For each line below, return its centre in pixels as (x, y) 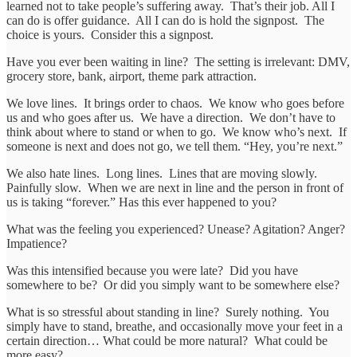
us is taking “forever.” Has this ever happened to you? (141, 202)
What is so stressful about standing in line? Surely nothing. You (168, 312)
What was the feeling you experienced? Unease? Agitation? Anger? (176, 229)
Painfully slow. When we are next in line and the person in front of (175, 187)
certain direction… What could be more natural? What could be (167, 340)
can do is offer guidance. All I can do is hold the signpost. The (165, 20)
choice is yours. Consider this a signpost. (110, 34)
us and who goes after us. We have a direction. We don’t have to (171, 117)
